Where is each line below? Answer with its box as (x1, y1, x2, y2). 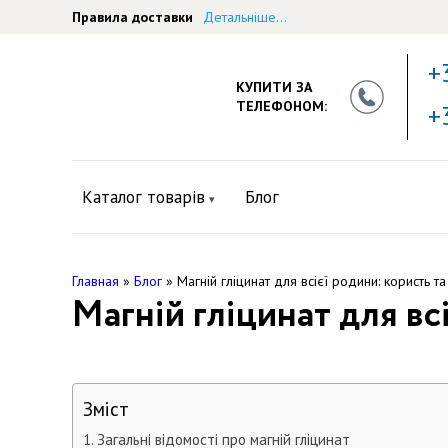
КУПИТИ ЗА (236, 78, 313, 96)
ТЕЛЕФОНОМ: (236, 97, 328, 115)
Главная (72, 272, 119, 290)
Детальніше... (203, 7, 287, 26)
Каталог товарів (82, 186, 205, 208)
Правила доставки (72, 7, 193, 26)
